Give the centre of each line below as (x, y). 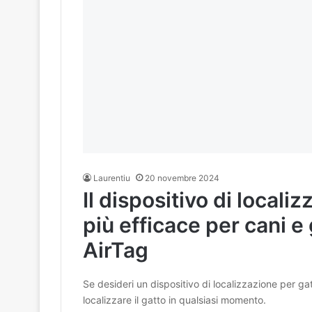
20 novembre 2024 (182, 178)
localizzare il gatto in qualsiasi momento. (174, 299)
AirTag (115, 250)
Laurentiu (111, 178)
